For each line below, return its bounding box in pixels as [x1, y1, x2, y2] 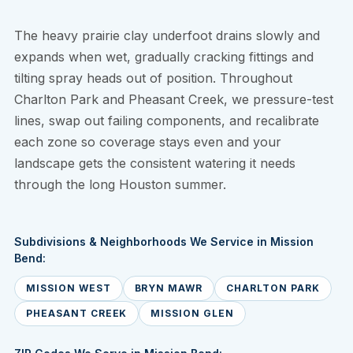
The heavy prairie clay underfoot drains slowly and [14, 28, 320, 44]
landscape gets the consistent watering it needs [14, 155, 295, 172]
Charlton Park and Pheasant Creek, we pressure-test [14, 91, 333, 108]
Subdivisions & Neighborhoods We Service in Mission [14, 235, 314, 249]
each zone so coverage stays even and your [14, 134, 281, 150]
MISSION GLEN [150, 307, 234, 320]
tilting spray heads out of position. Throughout [14, 70, 292, 87]
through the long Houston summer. [14, 176, 226, 193]
